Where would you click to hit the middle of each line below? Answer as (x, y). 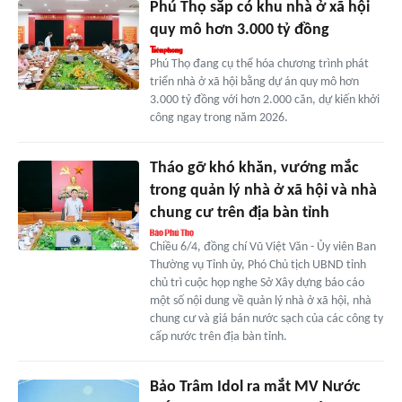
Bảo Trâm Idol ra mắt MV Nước (255, 387)
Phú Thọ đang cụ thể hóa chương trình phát (259, 64)
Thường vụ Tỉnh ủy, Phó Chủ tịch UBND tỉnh (258, 265)
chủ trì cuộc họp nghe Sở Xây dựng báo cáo (257, 283)
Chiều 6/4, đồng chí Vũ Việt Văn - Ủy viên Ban (262, 247)
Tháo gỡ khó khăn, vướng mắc (254, 168)
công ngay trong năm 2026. (218, 118)
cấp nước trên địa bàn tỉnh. (218, 336)
